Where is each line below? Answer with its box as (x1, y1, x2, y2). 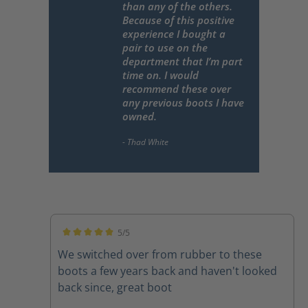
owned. (122, 109, 157, 124)
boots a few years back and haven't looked (58, 263, 278, 279)
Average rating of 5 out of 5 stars (61, 239, 188, 251)
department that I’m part (122, 54, 243, 69)
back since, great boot (58, 280, 173, 296)
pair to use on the (122, 41, 208, 55)
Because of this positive (122, 13, 234, 27)
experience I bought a (122, 27, 225, 41)
